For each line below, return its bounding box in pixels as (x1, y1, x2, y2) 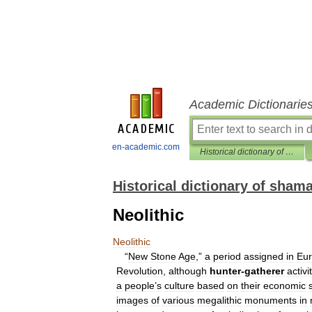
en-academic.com (112, 142, 180, 152)
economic (263, 280, 306, 291)
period (213, 251, 241, 262)
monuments (244, 295, 297, 306)
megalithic (197, 295, 242, 306)
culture (164, 280, 194, 291)
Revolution (116, 265, 163, 276)
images (116, 295, 148, 306)
